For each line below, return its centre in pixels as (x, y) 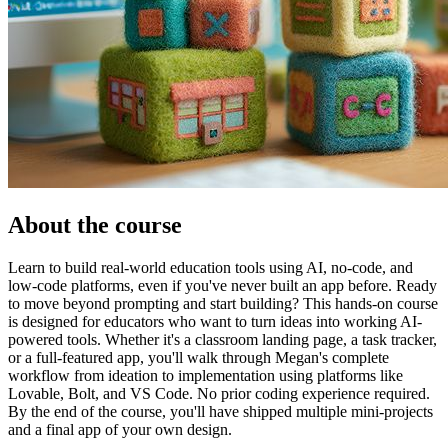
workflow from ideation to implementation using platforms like (205, 375)
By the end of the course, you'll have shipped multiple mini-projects (220, 411)
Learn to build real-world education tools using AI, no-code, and (210, 267)
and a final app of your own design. (120, 429)
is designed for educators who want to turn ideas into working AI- (215, 321)
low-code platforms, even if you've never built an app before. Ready (222, 285)
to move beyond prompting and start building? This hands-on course (223, 303)
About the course (95, 224)
